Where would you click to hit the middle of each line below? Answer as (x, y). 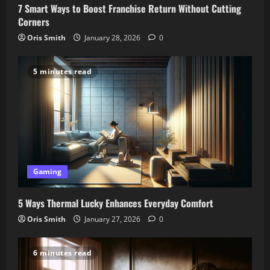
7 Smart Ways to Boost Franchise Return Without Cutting (130, 9)
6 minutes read (62, 253)
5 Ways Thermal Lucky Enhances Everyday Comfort (116, 203)
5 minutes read (62, 72)
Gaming (47, 172)
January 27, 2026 (112, 219)
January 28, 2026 (112, 38)
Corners (34, 22)
